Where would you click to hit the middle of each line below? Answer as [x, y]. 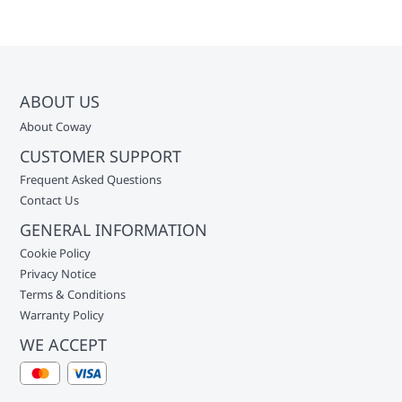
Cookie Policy [56, 253]
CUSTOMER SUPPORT [103, 156]
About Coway [56, 127]
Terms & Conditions [73, 294]
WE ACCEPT [64, 345]
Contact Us [50, 200]
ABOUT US [62, 101]
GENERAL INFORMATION [114, 230]
